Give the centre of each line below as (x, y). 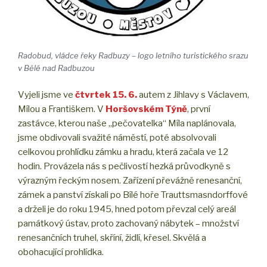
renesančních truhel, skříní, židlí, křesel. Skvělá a (112, 238)
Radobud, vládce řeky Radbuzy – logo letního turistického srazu (133, 55)
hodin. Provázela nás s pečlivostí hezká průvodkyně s (124, 167)
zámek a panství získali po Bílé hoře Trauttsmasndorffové (133, 195)
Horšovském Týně (146, 109)
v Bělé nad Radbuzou (56, 68)
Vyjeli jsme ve (46, 95)
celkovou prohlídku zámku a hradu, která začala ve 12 (123, 152)
